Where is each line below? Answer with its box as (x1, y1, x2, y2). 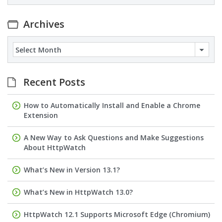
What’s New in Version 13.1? (24, 165, 120, 174)
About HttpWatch (24, 143, 86, 152)
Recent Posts (23, 75, 85, 89)
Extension (24, 111, 58, 120)
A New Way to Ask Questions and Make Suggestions (24, 133, 204, 142)
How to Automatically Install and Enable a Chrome (24, 101, 200, 110)
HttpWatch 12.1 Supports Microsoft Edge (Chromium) (24, 210, 210, 219)
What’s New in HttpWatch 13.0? (24, 187, 133, 197)
